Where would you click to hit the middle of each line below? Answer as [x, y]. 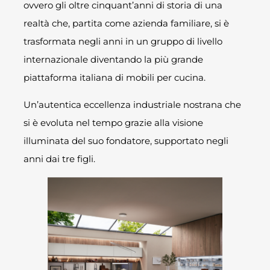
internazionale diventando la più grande [114, 60]
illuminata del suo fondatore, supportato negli [126, 140]
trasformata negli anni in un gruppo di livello [123, 42]
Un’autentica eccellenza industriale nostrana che [133, 104]
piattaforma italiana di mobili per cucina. [115, 78]
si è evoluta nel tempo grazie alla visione [114, 122]
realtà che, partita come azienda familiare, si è [127, 24]
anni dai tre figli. [60, 159]
